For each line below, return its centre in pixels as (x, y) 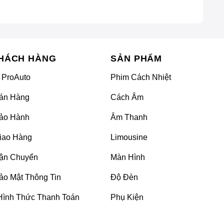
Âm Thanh (129, 117)
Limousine (129, 137)
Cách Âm (127, 97)
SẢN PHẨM (136, 58)
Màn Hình (128, 157)
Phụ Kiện (127, 197)
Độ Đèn (124, 177)
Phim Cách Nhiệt (141, 77)
